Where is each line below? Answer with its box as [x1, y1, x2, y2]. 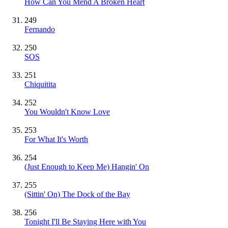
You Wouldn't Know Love [24, 107, 110, 116]
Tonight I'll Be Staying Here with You [24, 217, 146, 226]
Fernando [24, 24, 55, 34]
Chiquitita [24, 79, 56, 89]
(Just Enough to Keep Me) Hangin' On [24, 162, 149, 171]
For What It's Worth [24, 134, 88, 144]
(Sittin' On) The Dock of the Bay [24, 189, 130, 198]
